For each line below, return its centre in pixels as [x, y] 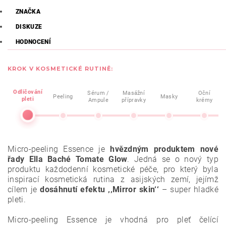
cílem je [24, 189]
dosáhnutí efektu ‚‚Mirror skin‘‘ [99, 189]
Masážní [134, 93]
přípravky [134, 100]
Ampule [98, 100]
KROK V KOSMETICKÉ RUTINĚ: [61, 69]
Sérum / [98, 93]
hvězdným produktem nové [164, 149]
